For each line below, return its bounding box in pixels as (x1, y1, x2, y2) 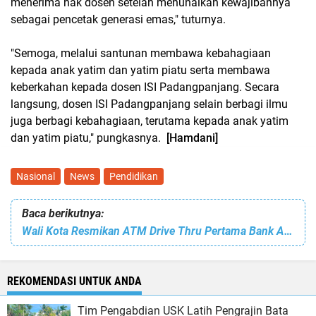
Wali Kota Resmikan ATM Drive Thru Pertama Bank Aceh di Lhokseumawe (284, 224, 293, 238)
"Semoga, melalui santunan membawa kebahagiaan (11, 47, 271, 60)
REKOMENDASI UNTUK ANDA (7, 274, 142, 288)
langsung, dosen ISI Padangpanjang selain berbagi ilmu (11, 97, 288, 111)
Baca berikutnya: (22, 207, 104, 220)
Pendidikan (109, 171, 158, 182)
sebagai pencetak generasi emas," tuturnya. (11, 13, 226, 26)
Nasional (16, 171, 55, 182)
